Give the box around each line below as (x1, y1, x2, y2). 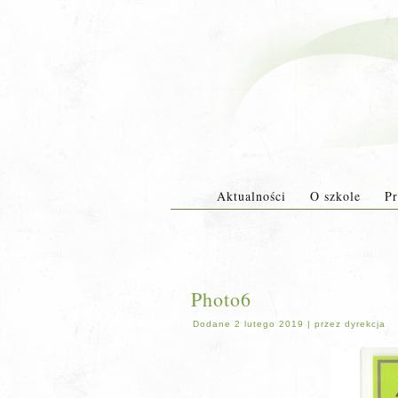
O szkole (309, 187, 361, 204)
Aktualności (216, 187, 286, 204)
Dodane (193, 319, 231, 329)
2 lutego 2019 (235, 319, 304, 329)
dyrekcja (345, 319, 386, 329)
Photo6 (191, 286, 251, 312)
